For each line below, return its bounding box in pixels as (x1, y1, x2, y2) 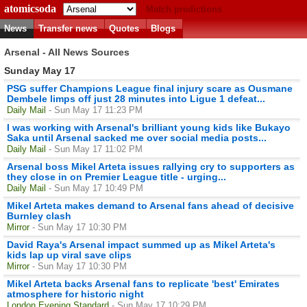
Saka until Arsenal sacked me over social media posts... (7, 132, 267, 143)
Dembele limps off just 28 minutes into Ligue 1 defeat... (7, 93, 265, 104)
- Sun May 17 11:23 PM (49, 104, 143, 115)
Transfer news (38, 23, 97, 34)
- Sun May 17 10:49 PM (49, 182, 143, 193)
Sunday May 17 (4, 64, 75, 76)
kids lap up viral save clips (7, 249, 132, 260)
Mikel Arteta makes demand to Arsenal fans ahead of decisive (7, 199, 294, 211)
